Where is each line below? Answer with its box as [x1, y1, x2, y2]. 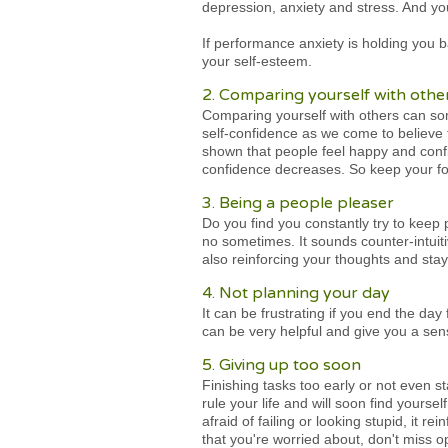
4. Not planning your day [202, 283, 390, 303]
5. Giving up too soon [202, 355, 361, 375]
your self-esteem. [202, 53, 312, 69]
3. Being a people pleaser [202, 193, 394, 213]
